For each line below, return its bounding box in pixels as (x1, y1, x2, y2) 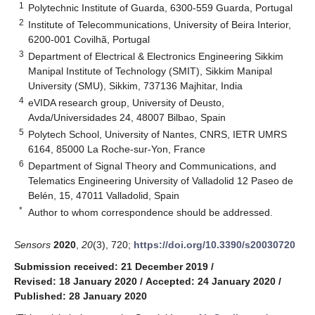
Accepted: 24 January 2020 (146, 275, 276, 287)
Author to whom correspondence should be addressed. (28, 206, 274, 218)
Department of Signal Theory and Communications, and (28, 160, 277, 172)
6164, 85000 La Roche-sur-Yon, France (28, 143, 206, 155)
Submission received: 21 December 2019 (14, 260, 208, 272)
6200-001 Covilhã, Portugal (28, 33, 150, 45)
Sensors (14, 238, 51, 250)
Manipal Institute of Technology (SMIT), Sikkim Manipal (28, 65, 273, 77)
